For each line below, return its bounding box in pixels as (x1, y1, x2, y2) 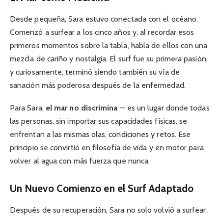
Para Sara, (10, 103, 46, 113)
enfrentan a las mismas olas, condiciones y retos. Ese (10, 130, 191, 139)
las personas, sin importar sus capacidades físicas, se (10, 116, 188, 126)
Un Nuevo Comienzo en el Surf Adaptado (10, 182, 193, 194)
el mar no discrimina (45, 103, 118, 113)
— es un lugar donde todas (117, 103, 210, 113)
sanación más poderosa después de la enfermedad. (10, 81, 186, 90)
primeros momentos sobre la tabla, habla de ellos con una (10, 41, 208, 51)
